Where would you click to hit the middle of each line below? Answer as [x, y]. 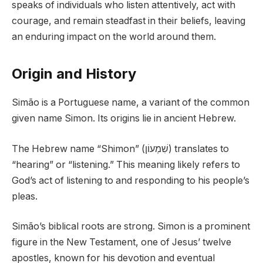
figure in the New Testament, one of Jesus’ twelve [122, 242]
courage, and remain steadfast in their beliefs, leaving [129, 21]
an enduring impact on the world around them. [114, 36]
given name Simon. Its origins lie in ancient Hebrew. [124, 119]
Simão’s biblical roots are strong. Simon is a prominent [131, 227]
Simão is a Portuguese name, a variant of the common [131, 103]
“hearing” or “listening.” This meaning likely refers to [126, 164]
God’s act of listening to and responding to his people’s [131, 180]
